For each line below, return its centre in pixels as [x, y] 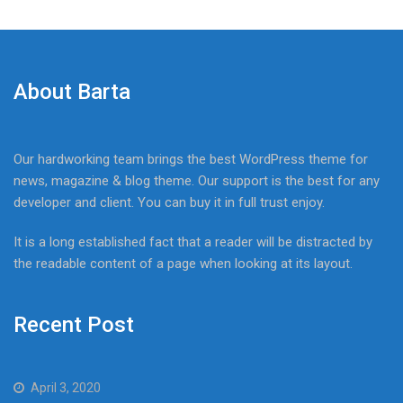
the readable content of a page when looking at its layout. [183, 263]
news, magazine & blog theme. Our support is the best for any [197, 180]
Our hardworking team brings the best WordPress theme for [191, 159]
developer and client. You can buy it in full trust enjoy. [169, 202]
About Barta [72, 91]
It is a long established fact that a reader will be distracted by [193, 242]
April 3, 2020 [66, 388]
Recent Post [74, 325]
